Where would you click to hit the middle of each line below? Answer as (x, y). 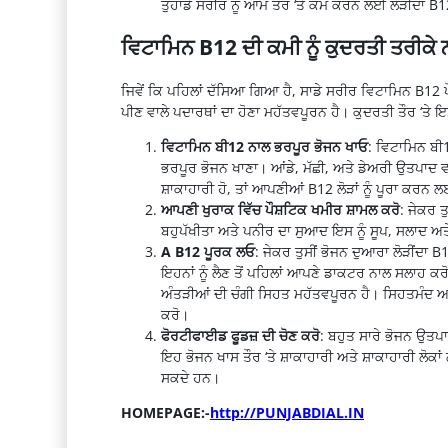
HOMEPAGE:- (165, 413)
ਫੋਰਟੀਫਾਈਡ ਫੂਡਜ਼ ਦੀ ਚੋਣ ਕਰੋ (240, 336)
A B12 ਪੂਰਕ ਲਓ (207, 252)
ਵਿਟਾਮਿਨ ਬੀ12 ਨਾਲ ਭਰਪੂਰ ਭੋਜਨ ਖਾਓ (264, 147)
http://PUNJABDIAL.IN (286, 413)
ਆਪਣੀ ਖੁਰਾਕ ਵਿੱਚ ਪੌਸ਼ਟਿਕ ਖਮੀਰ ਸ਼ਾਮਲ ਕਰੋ (280, 210)
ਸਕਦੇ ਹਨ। (190, 378)
